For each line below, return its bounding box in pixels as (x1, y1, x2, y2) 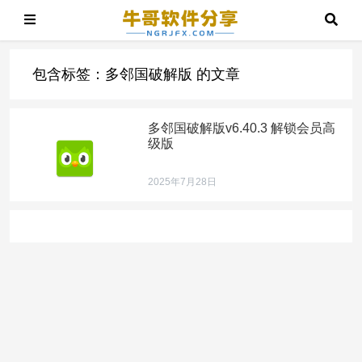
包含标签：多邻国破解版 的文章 (32, 66, 241, 82)
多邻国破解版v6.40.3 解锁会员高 (148, 121, 336, 135)
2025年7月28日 (148, 175, 217, 187)
